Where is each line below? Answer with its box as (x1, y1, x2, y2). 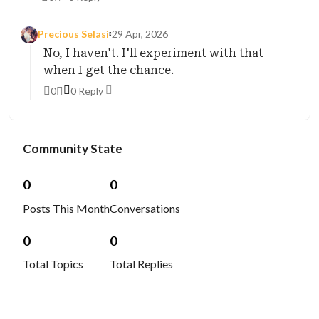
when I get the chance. (43, 63, 174, 77)
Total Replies (110, 257, 173, 271)
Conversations (110, 201, 180, 215)
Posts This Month (23, 201, 110, 215)
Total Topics (23, 257, 83, 271)
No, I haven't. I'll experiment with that (43, 46, 263, 60)
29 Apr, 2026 (112, 28, 168, 40)
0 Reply (78, 85, 103, 97)
